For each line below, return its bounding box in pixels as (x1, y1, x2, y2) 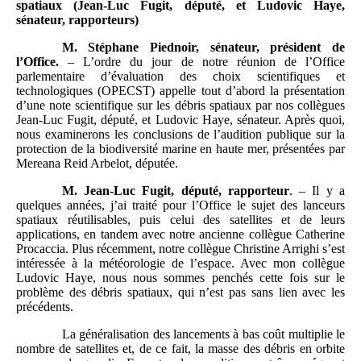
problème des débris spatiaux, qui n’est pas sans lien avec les (16, 284, 345, 299)
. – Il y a (288, 183, 345, 197)
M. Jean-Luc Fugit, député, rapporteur (61, 183, 289, 197)
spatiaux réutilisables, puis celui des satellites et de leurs (16, 212, 345, 226)
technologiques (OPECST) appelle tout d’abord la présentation (16, 83, 345, 98)
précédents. (16, 299, 73, 313)
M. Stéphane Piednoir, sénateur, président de (61, 39, 345, 54)
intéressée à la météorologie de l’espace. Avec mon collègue (16, 255, 345, 270)
